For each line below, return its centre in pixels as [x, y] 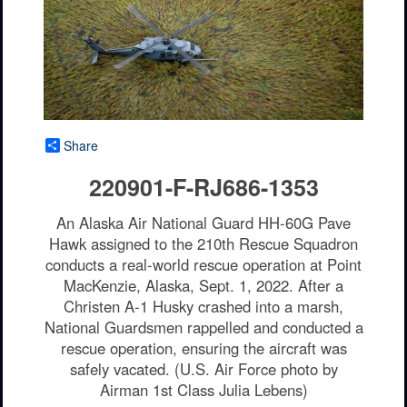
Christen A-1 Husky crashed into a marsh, [203, 307]
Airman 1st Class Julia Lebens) [203, 390]
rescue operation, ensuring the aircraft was [203, 348]
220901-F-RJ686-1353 [203, 188]
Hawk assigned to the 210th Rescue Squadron [203, 244]
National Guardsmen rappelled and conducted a [203, 328]
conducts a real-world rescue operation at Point [203, 265]
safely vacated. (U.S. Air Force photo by [203, 369]
